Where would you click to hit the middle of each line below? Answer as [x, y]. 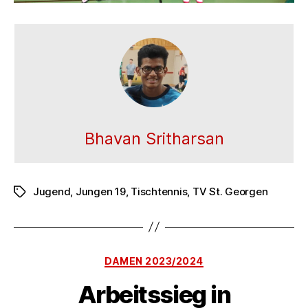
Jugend [52, 191]
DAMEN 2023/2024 [154, 261]
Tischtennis [159, 191]
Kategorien [184, 258]
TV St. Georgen [230, 191]
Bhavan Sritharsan [154, 138]
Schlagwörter [46, 192]
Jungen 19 [100, 191]
